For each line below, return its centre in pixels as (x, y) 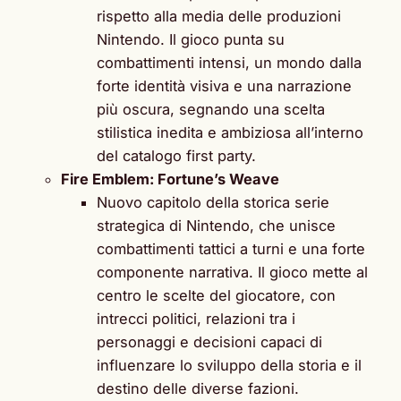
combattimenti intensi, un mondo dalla (229, 62)
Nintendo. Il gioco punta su (191, 39)
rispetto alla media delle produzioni (219, 16)
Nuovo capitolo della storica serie (213, 202)
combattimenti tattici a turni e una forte (231, 248)
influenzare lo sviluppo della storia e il (229, 365)
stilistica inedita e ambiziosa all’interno (230, 132)
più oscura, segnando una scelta (211, 109)
